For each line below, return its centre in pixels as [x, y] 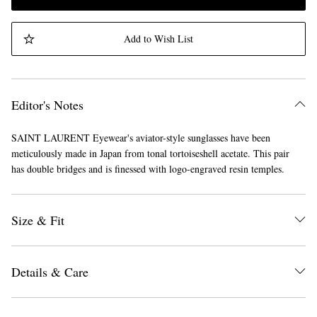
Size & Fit [38, 220]
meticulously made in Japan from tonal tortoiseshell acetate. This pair [150, 154]
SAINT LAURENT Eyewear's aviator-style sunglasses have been [141, 138]
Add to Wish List [158, 39]
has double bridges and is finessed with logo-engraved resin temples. [148, 169]
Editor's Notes [47, 105]
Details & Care [50, 272]
